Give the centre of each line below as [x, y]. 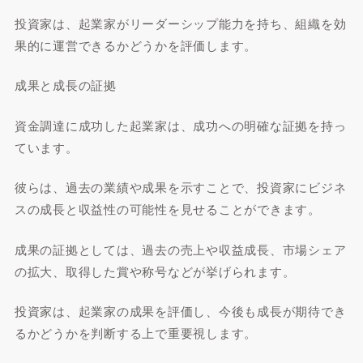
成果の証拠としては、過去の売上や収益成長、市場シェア [180, 249]
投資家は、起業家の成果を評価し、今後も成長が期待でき [180, 311]
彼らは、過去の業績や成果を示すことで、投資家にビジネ [180, 187]
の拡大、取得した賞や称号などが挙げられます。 [155, 271]
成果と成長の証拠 [65, 85]
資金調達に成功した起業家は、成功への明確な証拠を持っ [180, 125]
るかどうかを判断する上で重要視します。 [136, 333]
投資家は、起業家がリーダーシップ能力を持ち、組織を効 [180, 23]
